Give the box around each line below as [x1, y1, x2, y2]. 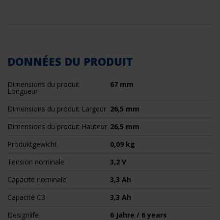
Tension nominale [7, 157, 64, 167]
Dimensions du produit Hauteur [7, 122, 107, 132]
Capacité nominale [7, 175, 66, 185]
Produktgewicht [7, 139, 57, 149]
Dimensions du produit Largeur [7, 104, 106, 114]
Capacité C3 [7, 192, 45, 202]
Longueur [7, 86, 38, 96]
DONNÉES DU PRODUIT [7, 54, 133, 69]
